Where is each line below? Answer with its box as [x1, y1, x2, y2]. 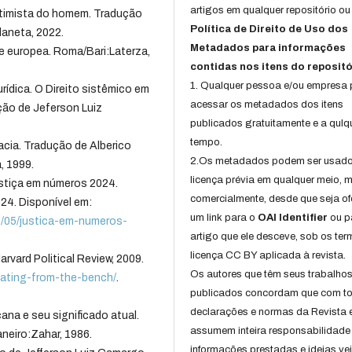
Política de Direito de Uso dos [190, 24, 349, 35]
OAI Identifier [258, 212, 328, 224]
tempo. [190, 137, 223, 148]
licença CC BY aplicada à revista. [190, 250, 346, 262]
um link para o [190, 212, 258, 224]
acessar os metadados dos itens [190, 99, 344, 111]
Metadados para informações [190, 42, 346, 54]
